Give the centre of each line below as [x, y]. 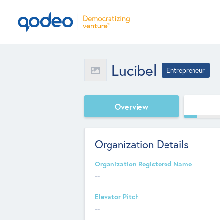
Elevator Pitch [117, 197]
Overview [132, 106]
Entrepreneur [186, 70]
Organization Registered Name [143, 164]
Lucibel [134, 70]
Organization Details [142, 144]
